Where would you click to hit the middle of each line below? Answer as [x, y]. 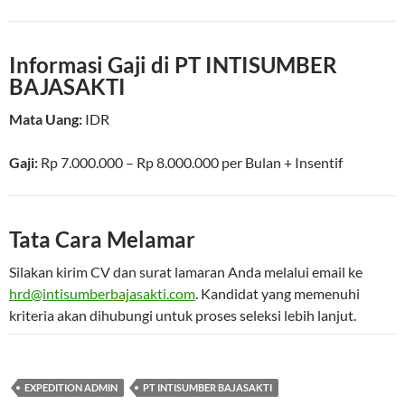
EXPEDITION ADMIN [71, 388]
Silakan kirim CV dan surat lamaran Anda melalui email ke [186, 272]
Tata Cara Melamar [102, 240]
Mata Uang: [46, 119]
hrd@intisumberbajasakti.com [102, 294]
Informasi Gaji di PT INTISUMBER [173, 65]
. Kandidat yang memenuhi [278, 294]
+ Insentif [312, 163]
